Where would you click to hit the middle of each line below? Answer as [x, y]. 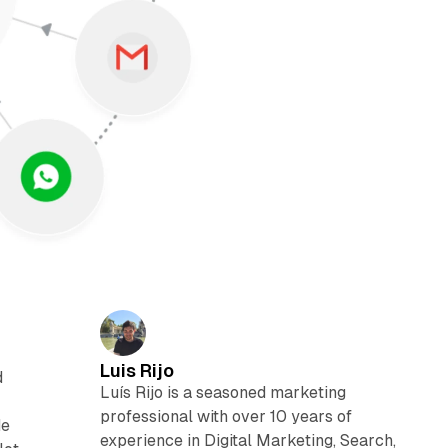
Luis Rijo [136, 370]
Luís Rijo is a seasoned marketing [222, 392]
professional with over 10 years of [225, 416]
